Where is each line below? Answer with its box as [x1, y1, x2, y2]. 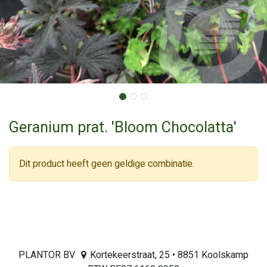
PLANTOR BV [18, 248, 78, 263]
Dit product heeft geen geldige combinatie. [19, 157, 194, 171]
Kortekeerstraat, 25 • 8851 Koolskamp [89, 248, 249, 263]
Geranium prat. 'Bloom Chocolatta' [9, 117, 237, 139]
